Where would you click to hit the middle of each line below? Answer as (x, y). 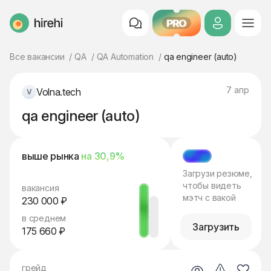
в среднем (44, 218)
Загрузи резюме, (217, 173)
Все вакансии (37, 57)
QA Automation (125, 57)
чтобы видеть (212, 185)
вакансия (41, 188)
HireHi (22, 28)
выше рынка (52, 156)
